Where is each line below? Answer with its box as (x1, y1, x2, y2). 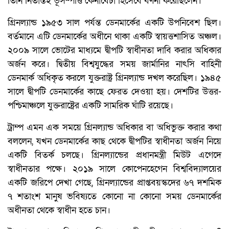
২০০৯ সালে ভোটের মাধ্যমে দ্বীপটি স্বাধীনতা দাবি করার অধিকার (8, 44, 221, 57)
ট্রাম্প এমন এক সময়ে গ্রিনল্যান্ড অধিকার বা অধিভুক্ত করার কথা (8, 122, 221, 134)
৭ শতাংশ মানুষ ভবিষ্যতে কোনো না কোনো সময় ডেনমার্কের (8, 191, 221, 203)
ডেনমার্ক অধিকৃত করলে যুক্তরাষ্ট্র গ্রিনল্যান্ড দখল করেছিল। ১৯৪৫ (8, 72, 221, 84)
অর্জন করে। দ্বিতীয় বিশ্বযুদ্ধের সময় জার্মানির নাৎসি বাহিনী (8, 58, 221, 71)
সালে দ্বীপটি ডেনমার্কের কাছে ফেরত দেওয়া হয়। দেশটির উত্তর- (8, 86, 221, 98)
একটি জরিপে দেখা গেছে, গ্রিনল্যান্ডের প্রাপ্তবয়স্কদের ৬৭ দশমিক (8, 177, 221, 189)
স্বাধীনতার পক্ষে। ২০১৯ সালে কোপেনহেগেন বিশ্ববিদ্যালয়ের (8, 163, 221, 175)
